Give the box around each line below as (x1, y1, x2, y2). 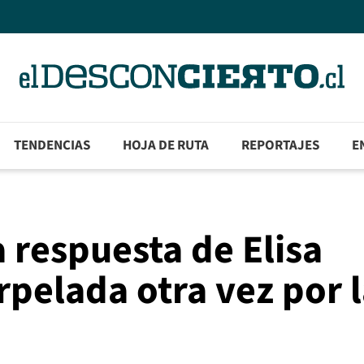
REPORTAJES (241, 136, 320, 156)
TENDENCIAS (14, 136, 91, 156)
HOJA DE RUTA (123, 136, 210, 156)
